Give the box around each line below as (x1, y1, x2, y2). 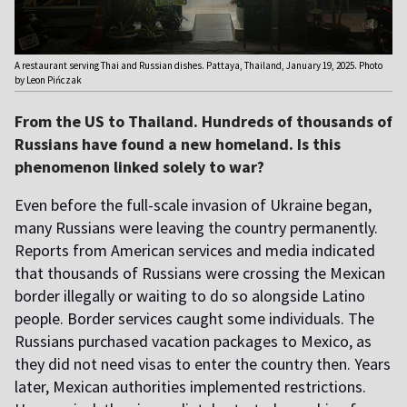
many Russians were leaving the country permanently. (15, 217, 378, 239)
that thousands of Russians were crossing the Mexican (15, 263, 385, 284)
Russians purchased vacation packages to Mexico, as (15, 331, 372, 352)
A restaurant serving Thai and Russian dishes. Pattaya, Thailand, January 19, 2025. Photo (15, 59, 382, 73)
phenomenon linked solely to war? (15, 156, 264, 178)
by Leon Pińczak (15, 74, 82, 87)
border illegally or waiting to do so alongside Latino (15, 285, 365, 307)
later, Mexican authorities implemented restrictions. (15, 376, 366, 398)
